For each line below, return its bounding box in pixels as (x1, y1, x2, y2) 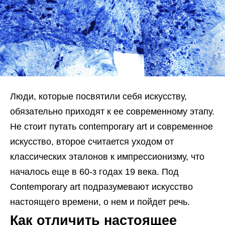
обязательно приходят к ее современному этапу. (10, 106, 214, 117)
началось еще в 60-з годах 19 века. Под (10, 167, 179, 177)
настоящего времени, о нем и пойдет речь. (10, 197, 190, 207)
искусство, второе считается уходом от (10, 137, 174, 147)
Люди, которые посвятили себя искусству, (10, 91, 187, 102)
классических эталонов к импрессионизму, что (10, 152, 204, 162)
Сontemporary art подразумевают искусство (10, 182, 193, 192)
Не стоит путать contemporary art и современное (10, 122, 213, 132)
